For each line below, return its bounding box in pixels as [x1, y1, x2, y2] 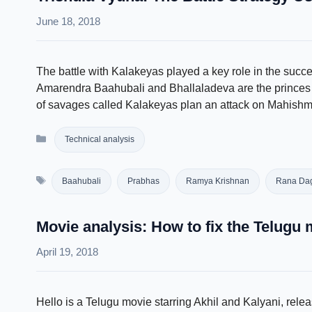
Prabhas [127, 177, 159, 185]
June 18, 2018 [36, 15, 100, 27]
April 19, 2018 [36, 246, 98, 258]
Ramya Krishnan [185, 177, 249, 185]
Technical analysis [64, 135, 134, 143]
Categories [50, 127, 99, 138]
